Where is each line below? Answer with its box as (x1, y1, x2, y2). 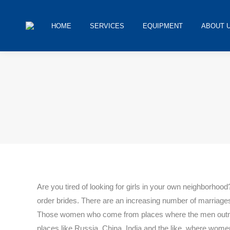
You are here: (151, 90, 196, 99)
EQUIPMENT (143, 22, 183, 30)
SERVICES (90, 22, 124, 30)
